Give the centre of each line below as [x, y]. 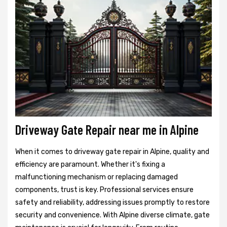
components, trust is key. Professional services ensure [104, 190]
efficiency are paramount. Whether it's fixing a [90, 164]
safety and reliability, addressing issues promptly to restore [112, 202]
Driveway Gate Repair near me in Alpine [107, 129]
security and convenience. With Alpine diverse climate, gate [112, 215]
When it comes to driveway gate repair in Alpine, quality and [112, 152]
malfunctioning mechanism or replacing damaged [97, 177]
